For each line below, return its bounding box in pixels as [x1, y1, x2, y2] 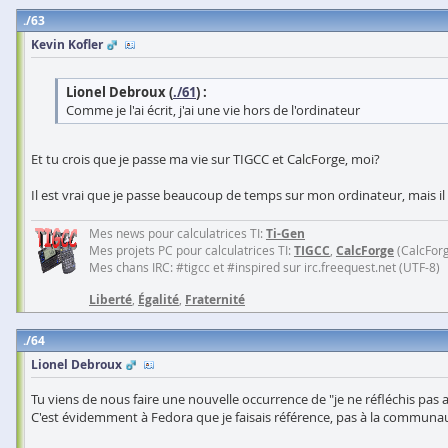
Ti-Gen [266, 225, 305, 242]
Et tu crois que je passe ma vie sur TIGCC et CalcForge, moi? [31, 150, 380, 168]
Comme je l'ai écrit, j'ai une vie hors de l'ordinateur [66, 101, 360, 119]
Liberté [89, 291, 132, 308]
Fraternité [185, 291, 245, 308]
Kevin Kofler [31, 36, 103, 53]
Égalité [138, 291, 179, 308]
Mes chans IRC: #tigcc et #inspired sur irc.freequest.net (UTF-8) [89, 259, 440, 275]
